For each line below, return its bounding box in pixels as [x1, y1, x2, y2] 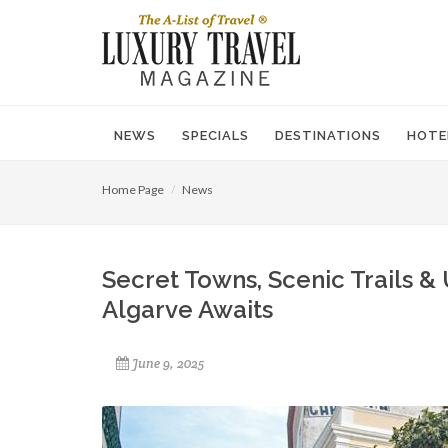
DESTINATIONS [275, 128, 381, 143]
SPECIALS [182, 128, 249, 143]
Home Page [102, 182, 164, 197]
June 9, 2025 [132, 355, 204, 372]
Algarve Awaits [102, 295, 273, 324]
